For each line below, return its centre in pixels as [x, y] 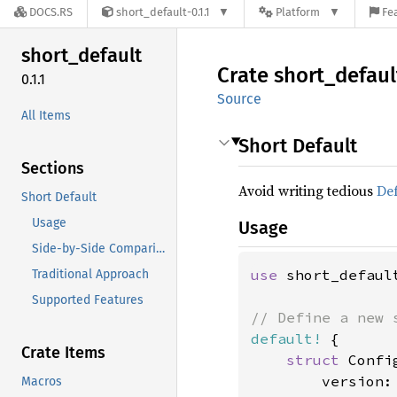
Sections [53, 168]
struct [317, 360]
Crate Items [63, 352]
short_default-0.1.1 [163, 12]
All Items [46, 115]
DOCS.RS [51, 12]
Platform [298, 12]
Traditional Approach [90, 274]
